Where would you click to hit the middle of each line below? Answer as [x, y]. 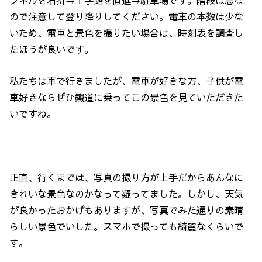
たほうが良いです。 [52, 49]
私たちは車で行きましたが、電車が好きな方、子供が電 [127, 81]
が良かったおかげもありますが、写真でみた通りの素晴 [127, 210]
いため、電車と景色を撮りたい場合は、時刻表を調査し [127, 33]
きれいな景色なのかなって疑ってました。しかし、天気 [127, 194]
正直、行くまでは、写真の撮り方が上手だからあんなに [127, 177]
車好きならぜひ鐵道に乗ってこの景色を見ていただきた [127, 97]
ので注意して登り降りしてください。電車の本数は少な [127, 16]
